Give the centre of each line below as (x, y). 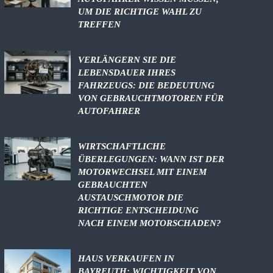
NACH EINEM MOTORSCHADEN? (150, 223)
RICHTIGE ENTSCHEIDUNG (139, 211)
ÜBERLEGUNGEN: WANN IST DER (151, 159)
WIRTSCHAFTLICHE (122, 147)
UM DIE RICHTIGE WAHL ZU (140, 12)
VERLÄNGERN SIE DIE (127, 60)
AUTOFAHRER (109, 111)
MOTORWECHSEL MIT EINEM (143, 172)
